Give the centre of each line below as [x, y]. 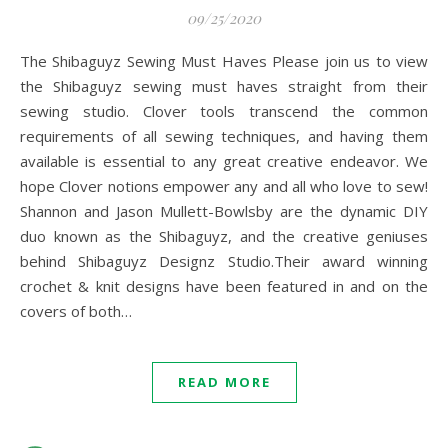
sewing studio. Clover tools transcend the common [224, 111]
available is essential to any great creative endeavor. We [224, 161]
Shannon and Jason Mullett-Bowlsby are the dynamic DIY [224, 211]
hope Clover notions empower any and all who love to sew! [224, 186]
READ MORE [224, 382]
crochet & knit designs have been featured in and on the [224, 286]
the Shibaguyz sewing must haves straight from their [224, 86]
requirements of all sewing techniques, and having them [224, 136]
